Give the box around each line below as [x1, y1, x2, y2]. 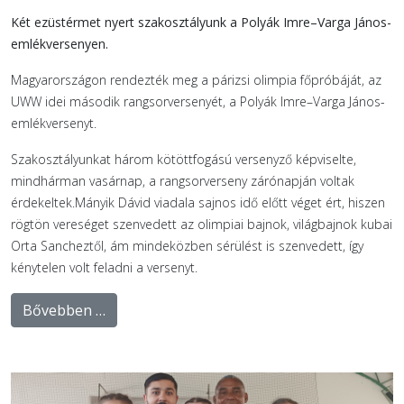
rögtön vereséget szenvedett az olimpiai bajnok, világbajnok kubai [11, 216, 392, 234]
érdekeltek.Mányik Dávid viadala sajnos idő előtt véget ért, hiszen [11, 194, 385, 212]
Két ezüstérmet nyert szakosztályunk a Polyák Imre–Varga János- [11, 14, 391, 32]
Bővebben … [23, 300, 106, 321]
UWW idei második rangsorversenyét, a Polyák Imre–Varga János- [11, 93, 385, 111]
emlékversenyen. [11, 35, 108, 53]
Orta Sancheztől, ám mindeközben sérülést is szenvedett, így [11, 237, 363, 255]
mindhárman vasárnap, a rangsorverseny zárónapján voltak [11, 172, 354, 190]
